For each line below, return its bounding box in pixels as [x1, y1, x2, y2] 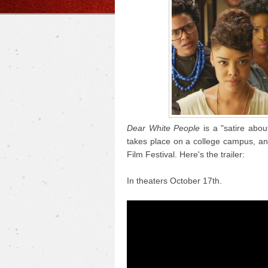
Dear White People [127, 123, 200, 133]
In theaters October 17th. [127, 176, 222, 185]
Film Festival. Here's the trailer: [127, 150, 245, 159]
